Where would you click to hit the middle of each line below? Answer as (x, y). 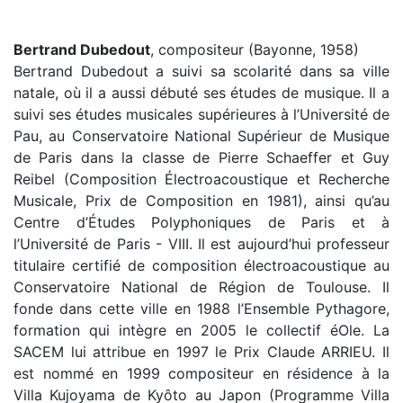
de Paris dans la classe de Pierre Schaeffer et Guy (201, 157)
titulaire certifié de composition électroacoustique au (201, 265)
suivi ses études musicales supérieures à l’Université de (201, 114)
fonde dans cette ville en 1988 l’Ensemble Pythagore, (201, 309)
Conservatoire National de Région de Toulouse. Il (201, 287)
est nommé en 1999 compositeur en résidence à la (201, 373)
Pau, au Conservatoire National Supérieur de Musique (201, 136)
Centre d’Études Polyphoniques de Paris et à (201, 222)
